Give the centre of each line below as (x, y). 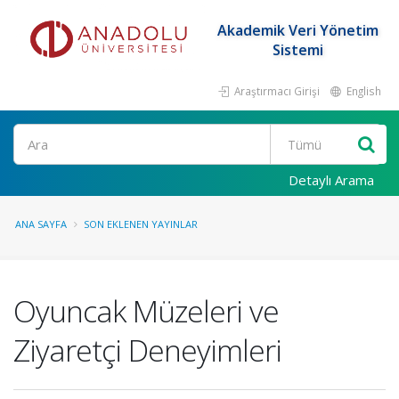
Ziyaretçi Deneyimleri (147, 350)
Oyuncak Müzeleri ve (146, 311)
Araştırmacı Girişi (276, 91)
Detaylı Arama (331, 180)
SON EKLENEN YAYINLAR (141, 224)
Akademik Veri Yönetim (297, 30)
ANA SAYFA (41, 224)
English (362, 91)
